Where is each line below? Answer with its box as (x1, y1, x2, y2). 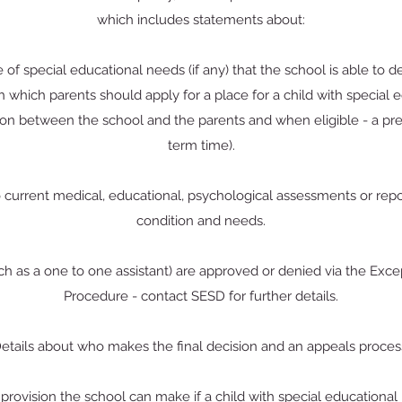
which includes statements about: (97, 12, 305, 28)
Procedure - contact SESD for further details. (64, 288, 338, 304)
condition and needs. (136, 213, 266, 229)
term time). (167, 137, 235, 153)
